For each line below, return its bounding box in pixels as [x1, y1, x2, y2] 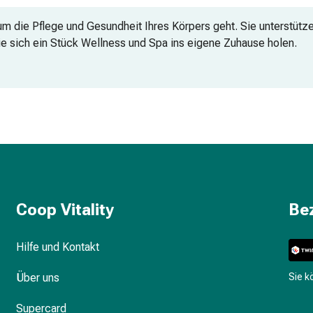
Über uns [15, 271, 59, 284]
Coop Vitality [15, 200, 114, 219]
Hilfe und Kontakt [15, 240, 99, 254]
